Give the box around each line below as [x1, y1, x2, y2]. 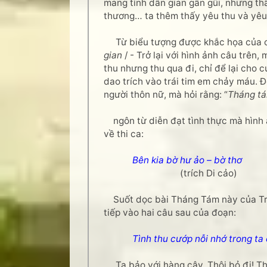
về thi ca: [104, 128, 144, 139]
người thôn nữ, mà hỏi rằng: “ [104, 89, 228, 100]
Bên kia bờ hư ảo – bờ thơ [132, 154, 242, 166]
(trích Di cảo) [104, 167, 237, 179]
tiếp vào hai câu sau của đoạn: [104, 207, 236, 218]
